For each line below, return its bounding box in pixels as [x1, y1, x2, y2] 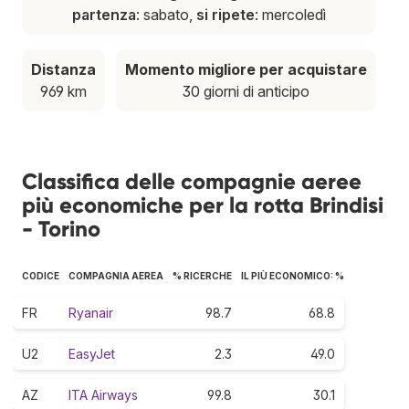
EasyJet [68, 345, 115, 362]
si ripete [196, 5, 255, 24]
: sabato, [136, 5, 196, 24]
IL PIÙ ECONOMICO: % [241, 269, 344, 281]
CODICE [22, 269, 59, 281]
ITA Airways [68, 386, 138, 403]
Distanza [31, 59, 96, 79]
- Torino [22, 215, 100, 242]
